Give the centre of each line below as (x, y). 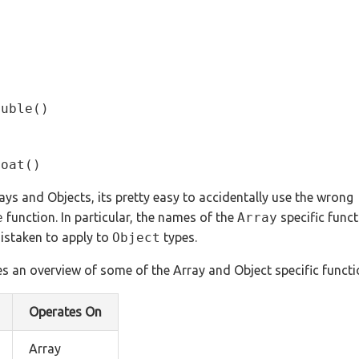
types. (179, 238)
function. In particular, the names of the (120, 218)
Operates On (65, 312)
